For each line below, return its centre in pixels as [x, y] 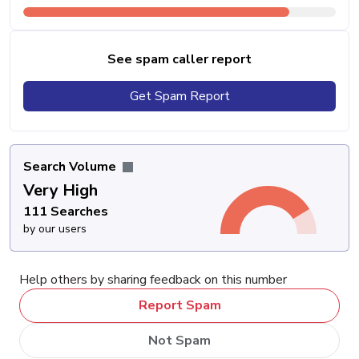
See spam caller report [179, 59]
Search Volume [71, 166]
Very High [61, 190]
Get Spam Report [179, 96]
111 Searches [66, 211]
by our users [55, 228]
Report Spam [179, 306]
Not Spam [179, 340]
